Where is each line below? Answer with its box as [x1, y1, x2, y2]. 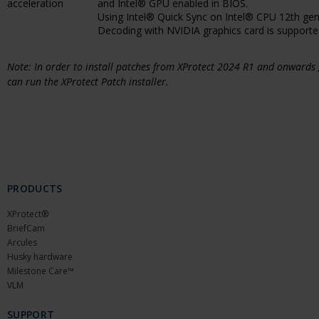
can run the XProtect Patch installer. [7, 75, 169, 88]
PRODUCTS [7, 182, 63, 195]
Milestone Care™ [7, 265, 74, 277]
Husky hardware [7, 251, 73, 263]
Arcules [7, 236, 37, 249]
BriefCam [7, 222, 45, 234]
